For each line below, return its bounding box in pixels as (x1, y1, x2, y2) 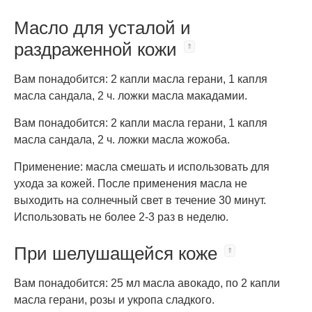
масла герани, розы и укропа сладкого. (14, 294, 214, 306)
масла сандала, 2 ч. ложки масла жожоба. (14, 134, 230, 146)
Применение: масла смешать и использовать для (14, 161, 270, 173)
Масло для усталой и (14, 17, 191, 38)
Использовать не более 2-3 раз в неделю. (14, 211, 228, 223)
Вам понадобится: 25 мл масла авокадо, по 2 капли (14, 277, 280, 289)
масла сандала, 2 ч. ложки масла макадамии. (14, 90, 247, 102)
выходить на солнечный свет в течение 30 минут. (14, 194, 266, 206)
